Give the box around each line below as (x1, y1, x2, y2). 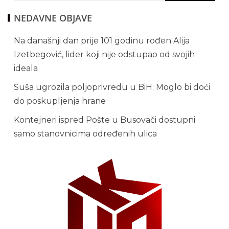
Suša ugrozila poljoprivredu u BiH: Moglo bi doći (14, 82, 210, 93)
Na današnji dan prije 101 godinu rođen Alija (14, 36, 190, 46)
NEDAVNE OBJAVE (14, 12, 92, 25)
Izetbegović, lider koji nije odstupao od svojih (14, 50, 195, 60)
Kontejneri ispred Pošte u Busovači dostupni (14, 115, 195, 125)
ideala (14, 63, 38, 74)
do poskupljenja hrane (14, 96, 106, 106)
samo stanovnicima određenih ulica (14, 129, 157, 139)
